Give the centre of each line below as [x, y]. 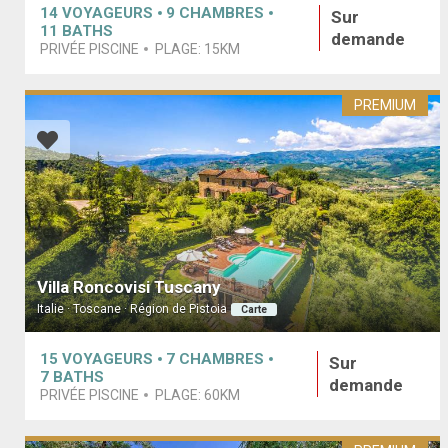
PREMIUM [385, 104]
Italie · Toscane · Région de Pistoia [132, 308]
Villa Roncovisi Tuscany [129, 286]
